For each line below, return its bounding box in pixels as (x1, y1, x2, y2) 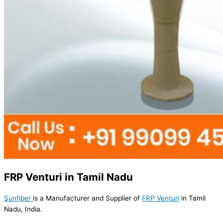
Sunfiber (4, 194, 33, 202)
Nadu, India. (4, 205, 42, 213)
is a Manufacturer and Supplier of (33, 194, 142, 202)
